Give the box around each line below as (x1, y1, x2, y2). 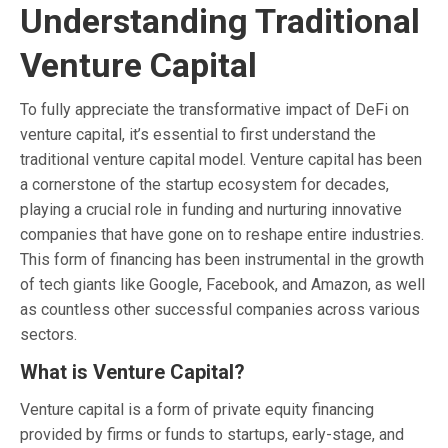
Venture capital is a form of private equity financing (20, 399, 374, 419)
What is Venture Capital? (20, 359, 245, 384)
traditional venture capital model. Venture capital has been (20, 149, 422, 169)
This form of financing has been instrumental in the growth (20, 249, 424, 269)
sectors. (20, 324, 77, 344)
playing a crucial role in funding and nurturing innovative (20, 199, 402, 219)
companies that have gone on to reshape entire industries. (20, 224, 424, 244)
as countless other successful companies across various (20, 299, 420, 319)
